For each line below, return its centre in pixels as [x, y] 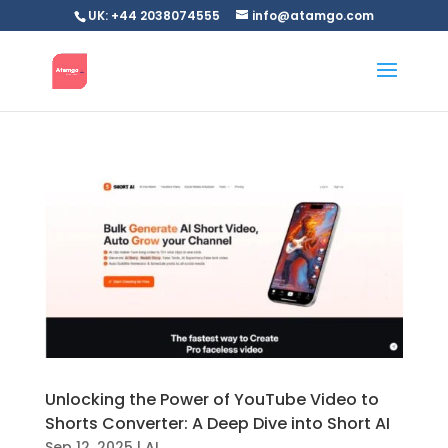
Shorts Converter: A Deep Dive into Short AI [217, 424]
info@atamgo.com [312, 15]
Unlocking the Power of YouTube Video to [211, 400]
